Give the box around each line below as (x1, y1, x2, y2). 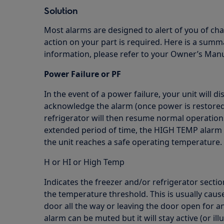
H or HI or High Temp (44, 156, 124, 167)
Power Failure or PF (44, 68, 121, 79)
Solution (44, 4, 78, 16)
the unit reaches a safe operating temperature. (44, 136, 222, 147)
